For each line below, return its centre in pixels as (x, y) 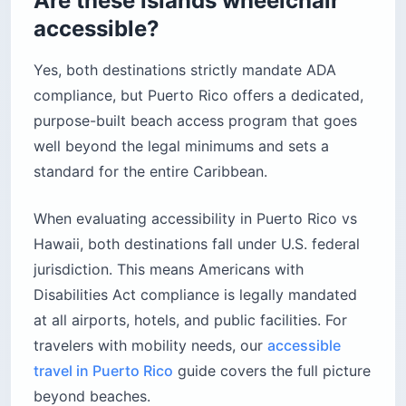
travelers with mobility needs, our (150, 345)
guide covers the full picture (272, 370)
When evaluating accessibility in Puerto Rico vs (195, 218)
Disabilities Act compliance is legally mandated (195, 294)
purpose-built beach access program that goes (195, 120)
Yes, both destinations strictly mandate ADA (185, 69)
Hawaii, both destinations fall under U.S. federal (197, 243)
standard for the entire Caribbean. (150, 171)
